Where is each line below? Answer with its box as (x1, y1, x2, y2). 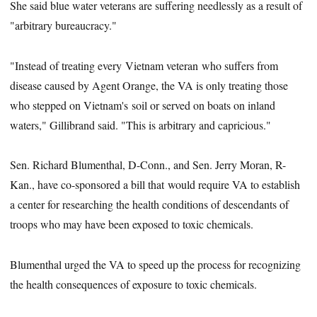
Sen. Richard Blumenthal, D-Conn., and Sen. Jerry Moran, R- (10, 157, 287, 173)
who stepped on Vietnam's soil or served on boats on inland (10, 97, 276, 113)
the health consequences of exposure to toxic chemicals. (10, 277, 258, 292)
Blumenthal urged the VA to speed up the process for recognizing (10, 257, 301, 272)
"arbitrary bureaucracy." (10, 17, 117, 33)
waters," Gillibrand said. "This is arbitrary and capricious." (10, 117, 272, 132)
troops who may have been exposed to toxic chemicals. (10, 217, 254, 232)
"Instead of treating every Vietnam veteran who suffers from (10, 57, 279, 73)
